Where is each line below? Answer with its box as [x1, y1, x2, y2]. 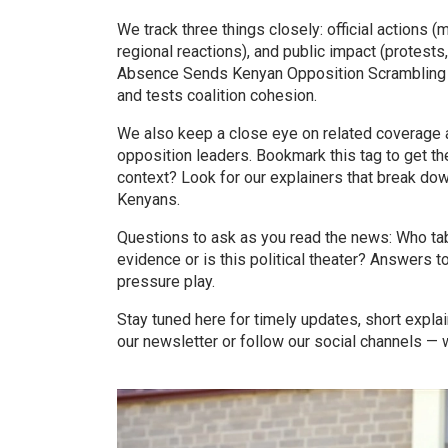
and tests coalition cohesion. [117, 86, 317, 105]
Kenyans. [117, 190, 180, 209]
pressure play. [117, 272, 215, 291]
